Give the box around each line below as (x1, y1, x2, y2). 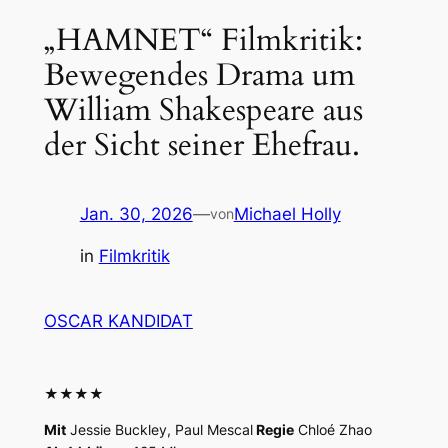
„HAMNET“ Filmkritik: (43, 18, 363, 61)
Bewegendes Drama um (43, 53, 355, 96)
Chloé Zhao (293, 421, 372, 439)
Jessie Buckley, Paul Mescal (65, 421, 253, 439)
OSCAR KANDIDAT (43, 311, 193, 332)
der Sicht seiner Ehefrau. (43, 123, 360, 166)
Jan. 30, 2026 (79, 203, 193, 224)
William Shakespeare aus (43, 88, 363, 131)
